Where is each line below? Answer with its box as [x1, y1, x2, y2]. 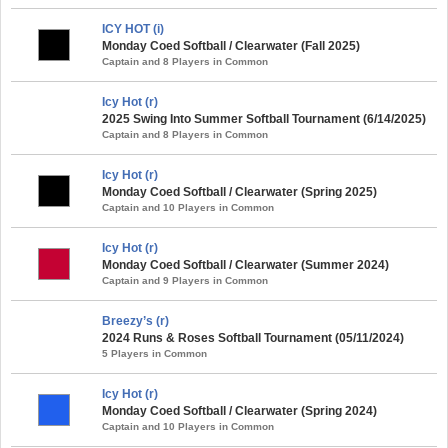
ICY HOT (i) [102, 21, 164, 36]
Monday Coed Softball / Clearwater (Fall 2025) [102, 38, 360, 53]
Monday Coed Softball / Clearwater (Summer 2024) [102, 257, 389, 272]
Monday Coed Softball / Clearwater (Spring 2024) [102, 403, 377, 418]
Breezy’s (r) [102, 313, 169, 328]
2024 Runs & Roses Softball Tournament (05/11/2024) [102, 330, 404, 345]
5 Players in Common [102, 347, 207, 359]
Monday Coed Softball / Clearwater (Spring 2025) [102, 184, 377, 199]
